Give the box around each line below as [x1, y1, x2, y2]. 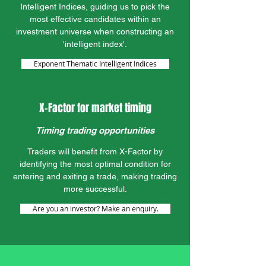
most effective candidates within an [29, 14, 161, 24]
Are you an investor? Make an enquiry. [32, 204, 159, 213]
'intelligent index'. [63, 39, 127, 49]
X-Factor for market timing [39, 100, 151, 116]
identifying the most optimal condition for [19, 159, 171, 169]
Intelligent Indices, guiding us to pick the [20, 2, 170, 11]
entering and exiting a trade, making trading [13, 172, 177, 181]
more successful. [63, 184, 127, 194]
